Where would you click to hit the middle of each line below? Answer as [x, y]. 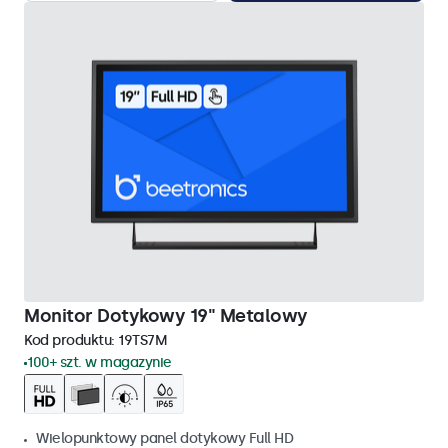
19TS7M [142, 340]
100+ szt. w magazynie [99, 362]
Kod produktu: [71, 340]
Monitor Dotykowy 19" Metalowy [166, 316]
